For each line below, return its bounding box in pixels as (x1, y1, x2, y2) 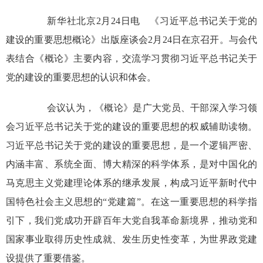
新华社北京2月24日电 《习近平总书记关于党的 (28, 16, 257, 26)
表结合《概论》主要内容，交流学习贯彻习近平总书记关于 (6, 53, 257, 63)
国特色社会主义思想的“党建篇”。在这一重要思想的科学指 (6, 197, 257, 207)
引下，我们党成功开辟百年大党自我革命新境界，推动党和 (6, 215, 257, 225)
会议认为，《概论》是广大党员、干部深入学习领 (28, 103, 257, 113)
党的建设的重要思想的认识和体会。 (6, 72, 156, 82)
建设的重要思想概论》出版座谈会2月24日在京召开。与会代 (6, 35, 257, 45)
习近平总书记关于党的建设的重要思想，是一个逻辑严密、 (6, 140, 257, 150)
